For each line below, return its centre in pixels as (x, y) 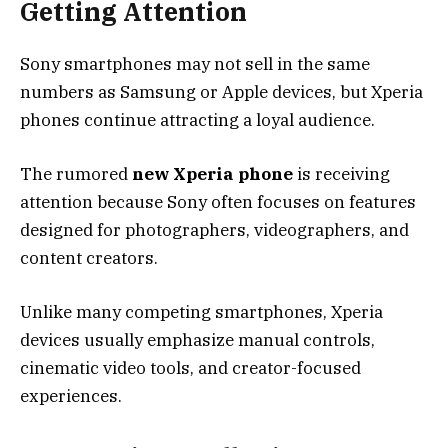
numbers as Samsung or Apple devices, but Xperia (221, 91)
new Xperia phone (212, 173)
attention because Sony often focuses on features (218, 201)
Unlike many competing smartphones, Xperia (201, 312)
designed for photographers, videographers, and (214, 229)
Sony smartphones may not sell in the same (195, 63)
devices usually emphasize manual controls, (197, 340)
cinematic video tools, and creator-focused (190, 368)
